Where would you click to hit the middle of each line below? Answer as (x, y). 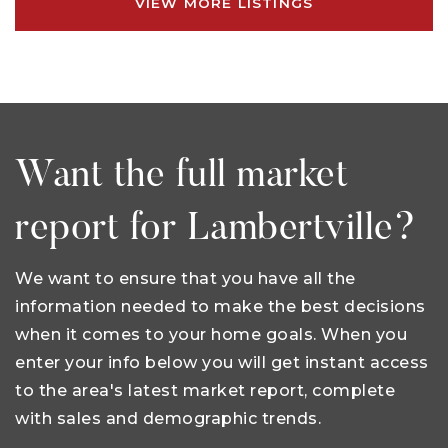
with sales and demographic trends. (168, 419)
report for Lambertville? (215, 230)
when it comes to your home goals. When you (211, 335)
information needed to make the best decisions (220, 307)
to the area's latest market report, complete (205, 391)
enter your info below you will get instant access (222, 363)
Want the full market (181, 177)
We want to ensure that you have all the (185, 279)
